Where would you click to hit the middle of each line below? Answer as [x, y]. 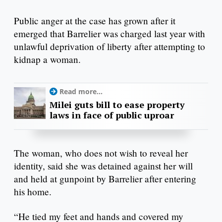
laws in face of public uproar [112, 115]
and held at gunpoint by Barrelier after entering [105, 179]
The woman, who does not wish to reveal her [101, 153]
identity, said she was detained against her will [103, 166]
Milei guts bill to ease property [117, 105]
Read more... [81, 92]
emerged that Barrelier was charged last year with [110, 34]
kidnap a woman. [47, 59]
